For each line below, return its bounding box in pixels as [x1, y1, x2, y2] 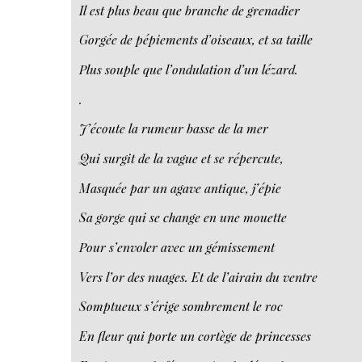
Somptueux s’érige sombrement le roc [79, 297, 284, 315]
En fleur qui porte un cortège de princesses [79, 326, 312, 344]
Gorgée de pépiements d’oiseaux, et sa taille [79, 31, 314, 48]
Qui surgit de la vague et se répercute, [79, 149, 284, 166]
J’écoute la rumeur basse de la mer [79, 120, 269, 137]
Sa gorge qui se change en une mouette [79, 208, 288, 226]
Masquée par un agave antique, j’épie [79, 179, 282, 196]
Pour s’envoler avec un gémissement [79, 238, 276, 255]
